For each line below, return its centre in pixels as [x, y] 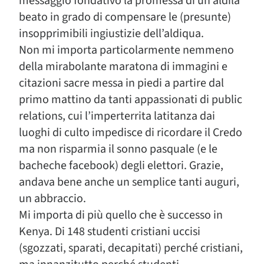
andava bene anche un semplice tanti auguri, [129, 182]
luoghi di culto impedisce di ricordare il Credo [131, 133]
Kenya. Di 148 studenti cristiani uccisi [110, 232]
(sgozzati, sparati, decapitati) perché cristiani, [131, 248]
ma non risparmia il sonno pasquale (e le [118, 149]
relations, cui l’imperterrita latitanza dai [117, 116]
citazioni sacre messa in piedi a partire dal [121, 83]
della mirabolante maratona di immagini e [123, 67]
